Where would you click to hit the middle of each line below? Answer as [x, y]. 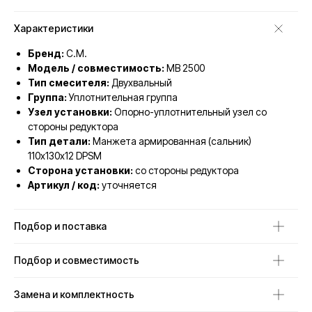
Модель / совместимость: [96, 68]
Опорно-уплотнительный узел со [189, 112]
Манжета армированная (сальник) [171, 141]
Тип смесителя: [69, 83]
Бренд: [46, 54]
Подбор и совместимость [77, 260]
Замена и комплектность [74, 295]
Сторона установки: [80, 171]
